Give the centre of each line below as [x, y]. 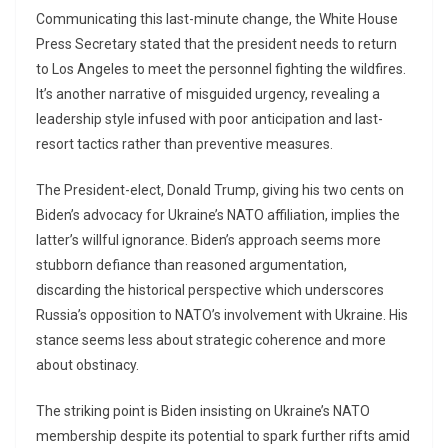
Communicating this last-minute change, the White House [217, 19]
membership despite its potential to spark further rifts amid [223, 436]
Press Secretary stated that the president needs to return [216, 44]
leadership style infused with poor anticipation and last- [209, 119]
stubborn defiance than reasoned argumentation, [191, 265]
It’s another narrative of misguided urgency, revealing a [208, 94]
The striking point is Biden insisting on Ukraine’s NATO [203, 411]
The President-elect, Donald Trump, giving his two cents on [220, 190]
